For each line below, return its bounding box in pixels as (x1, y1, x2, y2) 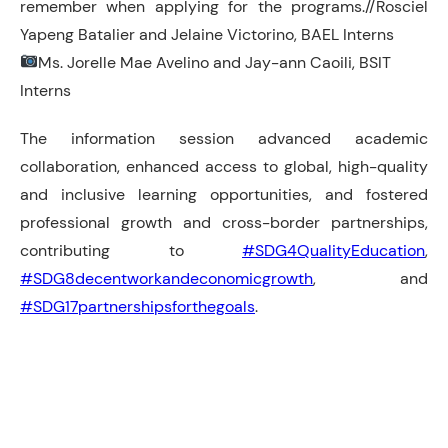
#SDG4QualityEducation (242, 239, 425, 261)
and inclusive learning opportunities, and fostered (20, 183, 428, 205)
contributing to (20, 239, 242, 261)
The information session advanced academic (20, 127, 428, 149)
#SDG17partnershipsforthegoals (20, 295, 255, 317)
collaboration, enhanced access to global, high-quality (20, 155, 428, 177)
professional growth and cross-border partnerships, (20, 211, 428, 233)
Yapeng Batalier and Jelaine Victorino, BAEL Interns (20, 23, 394, 45)
